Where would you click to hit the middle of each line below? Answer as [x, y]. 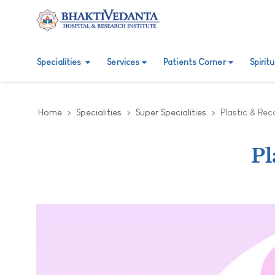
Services [123, 62]
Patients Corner [195, 62]
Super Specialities [171, 112]
